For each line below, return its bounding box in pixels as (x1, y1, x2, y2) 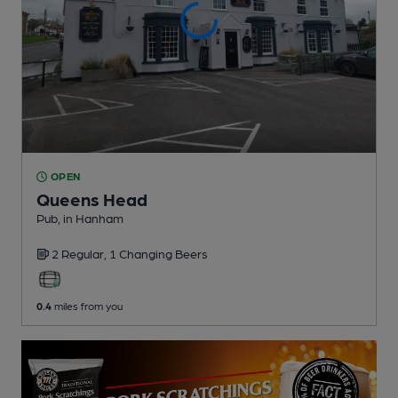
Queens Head (36, 188, 147, 211)
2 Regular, (52, 246, 109, 261)
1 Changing (109, 246, 175, 261)
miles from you (52, 299, 123, 313)
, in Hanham (58, 211, 123, 226)
